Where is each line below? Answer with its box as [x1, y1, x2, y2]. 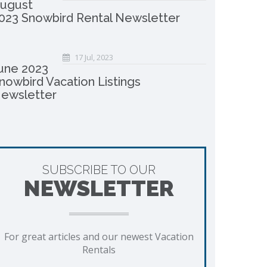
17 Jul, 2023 [72, 52, 113, 63]
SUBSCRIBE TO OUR [42, 163, 156, 177]
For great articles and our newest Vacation [4, 230, 194, 243]
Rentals [82, 243, 116, 256]
